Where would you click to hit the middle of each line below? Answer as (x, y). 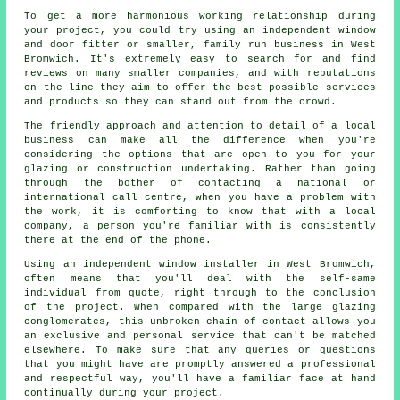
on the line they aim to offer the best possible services (200, 87)
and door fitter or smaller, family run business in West (200, 44)
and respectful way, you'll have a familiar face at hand (200, 378)
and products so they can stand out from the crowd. (181, 101)
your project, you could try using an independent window (200, 30)
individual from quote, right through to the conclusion (200, 292)
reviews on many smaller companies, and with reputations (200, 73)
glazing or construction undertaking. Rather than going (200, 168)
